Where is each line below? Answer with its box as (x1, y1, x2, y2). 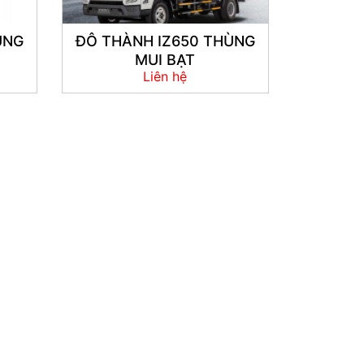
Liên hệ (143, 67, 188, 84)
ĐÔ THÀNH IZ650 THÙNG (75, 32, 255, 50)
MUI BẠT (135, 50, 196, 68)
